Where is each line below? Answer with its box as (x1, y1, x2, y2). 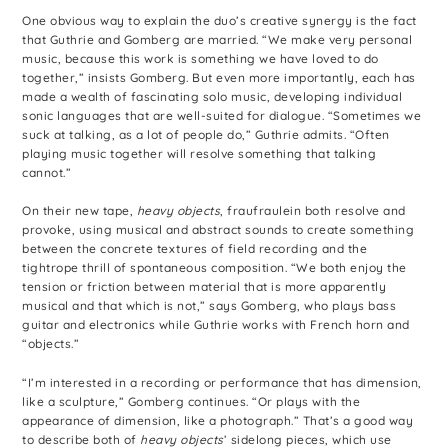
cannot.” (22, 165, 72, 181)
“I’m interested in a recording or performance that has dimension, (22, 374, 422, 390)
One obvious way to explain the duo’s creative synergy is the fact (22, 13, 417, 29)
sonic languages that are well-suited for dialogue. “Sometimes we (22, 108, 422, 124)
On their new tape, (22, 203, 137, 219)
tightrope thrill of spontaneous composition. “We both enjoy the (22, 260, 407, 276)
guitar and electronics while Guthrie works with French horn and (22, 317, 410, 333)
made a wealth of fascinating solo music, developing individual (22, 89, 403, 105)
